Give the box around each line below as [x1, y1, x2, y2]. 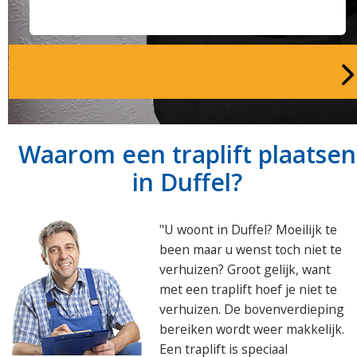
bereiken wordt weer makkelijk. [159, 320, 344, 338]
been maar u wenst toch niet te [159, 241, 342, 258]
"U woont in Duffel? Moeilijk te [159, 221, 337, 238]
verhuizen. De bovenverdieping [159, 300, 344, 318]
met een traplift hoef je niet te [159, 280, 337, 298]
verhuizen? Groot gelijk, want [159, 261, 331, 278]
